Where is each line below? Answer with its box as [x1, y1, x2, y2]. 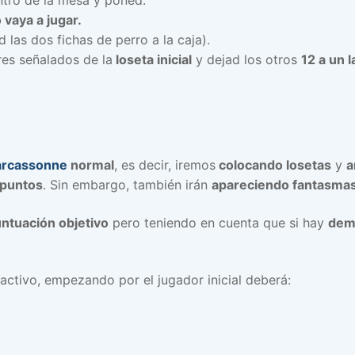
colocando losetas [216, 157, 331, 174]
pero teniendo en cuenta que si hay [109, 214, 328, 231]
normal [67, 157, 114, 174]
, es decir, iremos [114, 157, 216, 174]
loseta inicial [113, 51, 192, 67]
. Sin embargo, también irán [43, 177, 212, 193]
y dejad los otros [192, 51, 301, 67]
